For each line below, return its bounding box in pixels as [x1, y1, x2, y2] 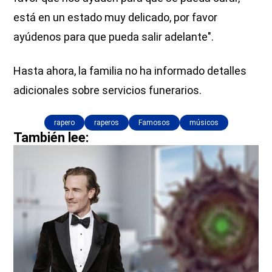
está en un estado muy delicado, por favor [13, 10, 218, 24]
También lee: [13, 129, 89, 145]
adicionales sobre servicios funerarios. [13, 83, 202, 97]
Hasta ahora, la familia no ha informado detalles [13, 64, 247, 77]
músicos [189, 118, 219, 127]
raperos [93, 118, 119, 127]
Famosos [138, 118, 170, 127]
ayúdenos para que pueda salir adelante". [13, 30, 214, 43]
